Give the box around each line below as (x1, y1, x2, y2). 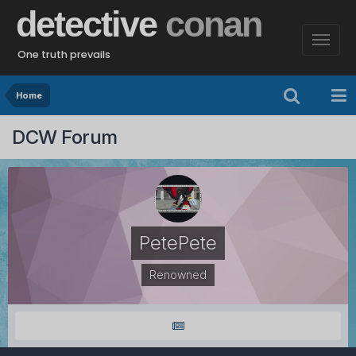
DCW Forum (12, 125, 118, 149)
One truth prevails (17, 48, 110, 61)
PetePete (139, 231, 217, 255)
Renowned (149, 268, 207, 282)
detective (16, 4, 165, 44)
